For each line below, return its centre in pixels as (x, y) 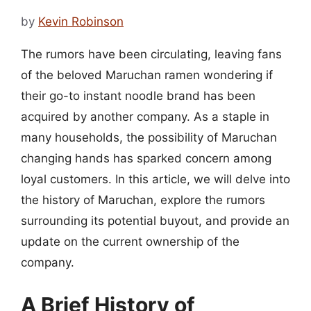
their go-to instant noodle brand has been (138, 95)
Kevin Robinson (81, 21)
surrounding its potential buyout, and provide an (155, 220)
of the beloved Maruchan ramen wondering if (147, 75)
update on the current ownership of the (130, 241)
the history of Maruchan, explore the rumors (143, 200)
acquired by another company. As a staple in (145, 116)
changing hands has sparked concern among (146, 158)
